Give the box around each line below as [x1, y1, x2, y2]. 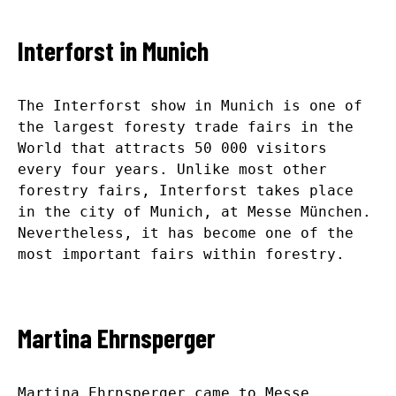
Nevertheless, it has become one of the [18, 224, 354, 241]
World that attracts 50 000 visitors [18, 139, 327, 156]
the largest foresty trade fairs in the [18, 118, 354, 135]
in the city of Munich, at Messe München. [18, 202, 371, 220]
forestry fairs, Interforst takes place [18, 181, 354, 199]
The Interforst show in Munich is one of [18, 96, 362, 114]
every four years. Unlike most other [18, 160, 327, 178]
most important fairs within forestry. [18, 245, 345, 263]
